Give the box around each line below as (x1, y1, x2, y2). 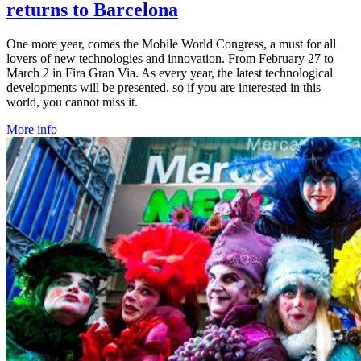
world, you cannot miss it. (6, 94, 138, 109)
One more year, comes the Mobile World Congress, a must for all (6, 36, 336, 51)
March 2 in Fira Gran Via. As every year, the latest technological (6, 65, 333, 80)
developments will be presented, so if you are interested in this (6, 80, 321, 94)
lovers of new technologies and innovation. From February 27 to (6, 51, 334, 65)
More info (6, 122, 57, 136)
